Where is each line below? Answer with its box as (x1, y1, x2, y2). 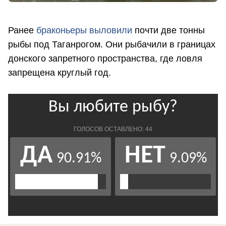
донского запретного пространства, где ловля (8, 53, 202, 64)
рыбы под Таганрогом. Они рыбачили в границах (8, 39, 215, 49)
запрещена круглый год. (8, 67, 111, 78)
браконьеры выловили (36, 25, 132, 35)
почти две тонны (132, 25, 205, 35)
